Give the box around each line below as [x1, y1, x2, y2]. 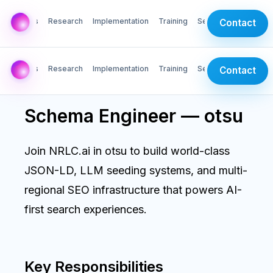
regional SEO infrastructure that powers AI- [24, 183, 242, 196]
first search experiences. [24, 202, 147, 216]
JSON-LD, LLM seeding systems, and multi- [24, 163, 247, 177]
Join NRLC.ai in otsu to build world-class [24, 144, 230, 157]
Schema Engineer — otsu [24, 104, 243, 127]
